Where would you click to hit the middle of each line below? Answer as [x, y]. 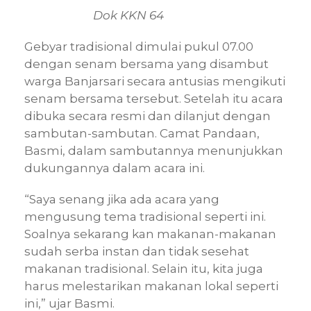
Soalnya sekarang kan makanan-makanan [150, 234]
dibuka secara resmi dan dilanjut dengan [148, 116]
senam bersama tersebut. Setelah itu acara [154, 99]
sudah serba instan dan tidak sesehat [137, 252]
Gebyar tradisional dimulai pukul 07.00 [139, 47]
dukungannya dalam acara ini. [115, 168]
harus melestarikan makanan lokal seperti [151, 286]
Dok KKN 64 [128, 16]
